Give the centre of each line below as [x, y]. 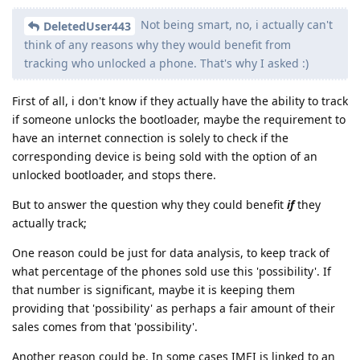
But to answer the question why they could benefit [149, 204]
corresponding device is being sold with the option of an [165, 156]
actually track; [49, 223]
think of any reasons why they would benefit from [157, 44]
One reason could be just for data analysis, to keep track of [171, 252]
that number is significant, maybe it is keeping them [153, 289]
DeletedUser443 [87, 26]
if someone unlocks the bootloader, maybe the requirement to [179, 119]
